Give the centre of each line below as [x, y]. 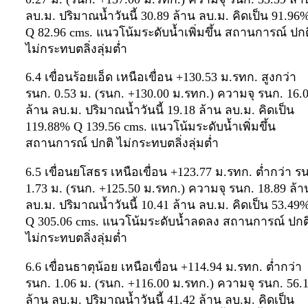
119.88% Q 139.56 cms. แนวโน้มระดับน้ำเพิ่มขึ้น [151, 127]
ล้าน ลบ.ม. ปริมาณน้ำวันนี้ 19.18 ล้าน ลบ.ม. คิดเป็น [160, 110]
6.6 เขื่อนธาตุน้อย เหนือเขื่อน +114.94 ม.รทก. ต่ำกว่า [164, 266]
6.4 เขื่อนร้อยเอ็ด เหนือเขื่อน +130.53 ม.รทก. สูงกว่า [161, 77]
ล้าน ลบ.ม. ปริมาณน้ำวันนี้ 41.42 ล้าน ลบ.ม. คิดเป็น [160, 299]
